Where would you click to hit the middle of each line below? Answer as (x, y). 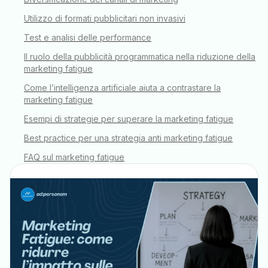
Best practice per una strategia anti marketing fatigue (128, 138)
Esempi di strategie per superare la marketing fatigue (129, 119)
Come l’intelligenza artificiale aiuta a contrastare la (122, 88)
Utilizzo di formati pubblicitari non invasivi (105, 18)
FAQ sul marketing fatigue (74, 157)
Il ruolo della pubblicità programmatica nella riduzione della (140, 57)
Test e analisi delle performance (88, 37)
